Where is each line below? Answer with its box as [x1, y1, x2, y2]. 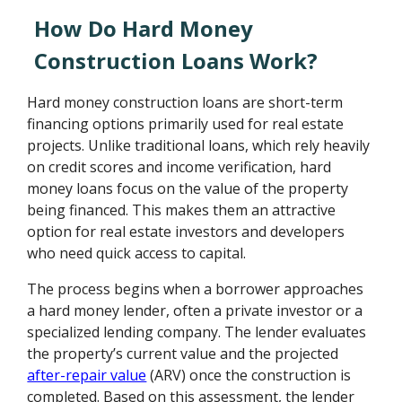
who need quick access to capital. [27, 243, 247, 264]
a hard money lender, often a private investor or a [27, 301, 363, 321]
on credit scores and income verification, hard [27, 157, 332, 178]
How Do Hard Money [34, 13, 254, 44]
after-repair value [27, 365, 147, 386]
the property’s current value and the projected [27, 344, 339, 364]
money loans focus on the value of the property [27, 179, 349, 199]
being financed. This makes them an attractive [27, 200, 336, 221]
